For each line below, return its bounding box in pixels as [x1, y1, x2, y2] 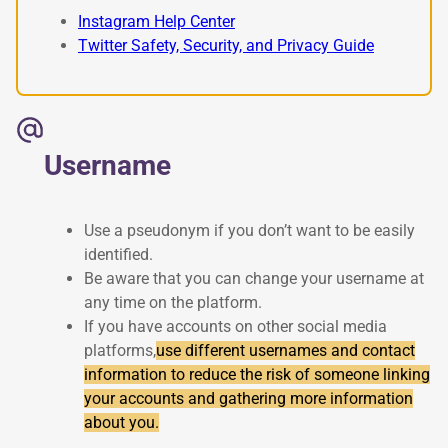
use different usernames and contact [156, 341, 415, 361]
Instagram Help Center [78, 11, 235, 31]
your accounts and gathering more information [84, 389, 413, 409]
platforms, [84, 341, 156, 361]
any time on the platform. [84, 293, 262, 313]
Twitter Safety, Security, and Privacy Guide [78, 35, 374, 55]
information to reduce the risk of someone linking [84, 365, 430, 385]
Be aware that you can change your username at [84, 269, 424, 289]
